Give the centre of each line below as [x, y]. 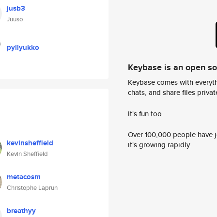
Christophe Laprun [32, 188]
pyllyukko [23, 47]
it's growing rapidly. [160, 145]
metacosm [24, 177]
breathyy [21, 211]
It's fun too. [146, 113]
